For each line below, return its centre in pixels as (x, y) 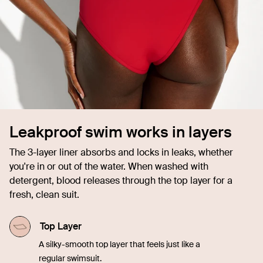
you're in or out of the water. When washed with (109, 166)
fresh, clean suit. (44, 194)
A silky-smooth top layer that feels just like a (119, 244)
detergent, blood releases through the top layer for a (121, 180)
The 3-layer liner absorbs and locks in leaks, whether (121, 152)
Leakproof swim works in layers (121, 132)
